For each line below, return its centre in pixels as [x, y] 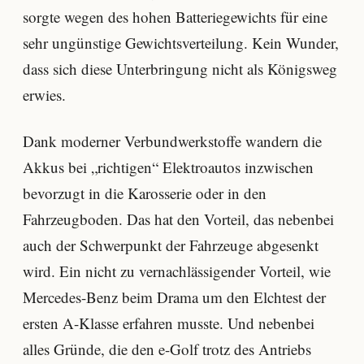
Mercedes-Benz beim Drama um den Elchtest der [174, 297]
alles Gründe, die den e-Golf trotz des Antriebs [167, 349]
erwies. [44, 94]
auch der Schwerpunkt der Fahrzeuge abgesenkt [171, 245]
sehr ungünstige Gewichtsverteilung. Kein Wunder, [181, 42]
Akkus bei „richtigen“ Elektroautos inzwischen [168, 167]
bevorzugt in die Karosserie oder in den [145, 193]
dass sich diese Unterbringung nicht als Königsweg [180, 68]
